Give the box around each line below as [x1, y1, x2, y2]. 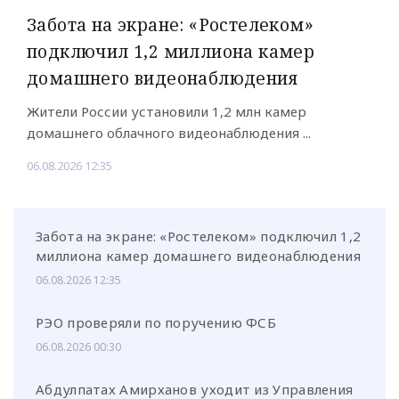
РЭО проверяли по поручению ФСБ [36, 313, 276, 331]
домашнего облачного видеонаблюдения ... [27, 123, 311, 142]
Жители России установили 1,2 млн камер [27, 102, 306, 120]
